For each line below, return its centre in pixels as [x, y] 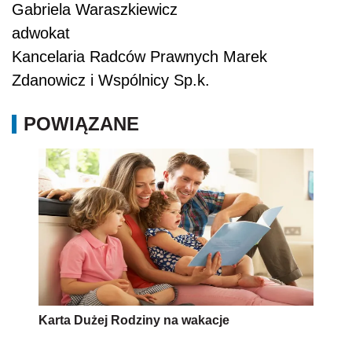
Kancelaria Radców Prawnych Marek [139, 57]
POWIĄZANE [81, 124]
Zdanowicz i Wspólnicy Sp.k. [111, 81]
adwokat [41, 33]
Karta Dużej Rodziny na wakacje [134, 321]
